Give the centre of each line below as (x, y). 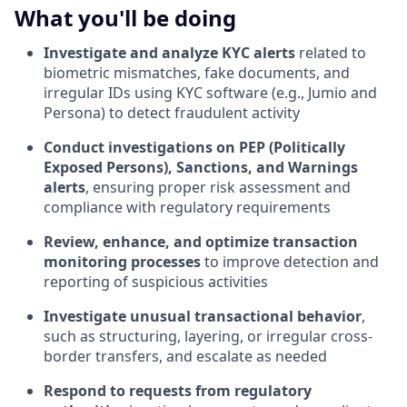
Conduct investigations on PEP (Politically (194, 148)
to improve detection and (290, 262)
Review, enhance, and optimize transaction (201, 242)
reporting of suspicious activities (156, 282)
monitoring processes (122, 262)
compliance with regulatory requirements (187, 208)
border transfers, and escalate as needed (185, 357)
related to (331, 53)
